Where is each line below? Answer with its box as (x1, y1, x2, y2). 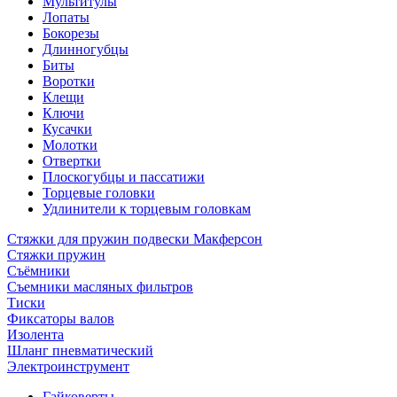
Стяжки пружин (7, 247, 105, 262)
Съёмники (7, 263, 70, 278)
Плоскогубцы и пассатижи (43, 169, 205, 184)
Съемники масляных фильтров (7, 279, 193, 294)
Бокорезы (43, 26, 99, 41)
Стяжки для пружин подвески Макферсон (7, 231, 262, 246)
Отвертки (43, 153, 101, 168)
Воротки (43, 74, 95, 89)
